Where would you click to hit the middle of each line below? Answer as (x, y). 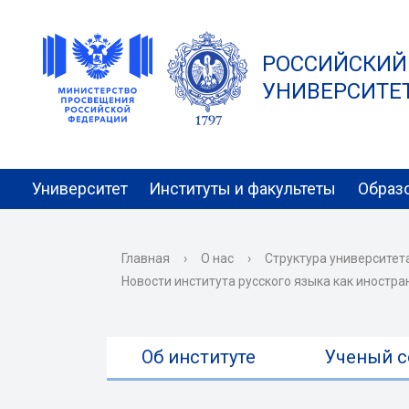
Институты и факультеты (243, 189)
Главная (146, 258)
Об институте (198, 357)
